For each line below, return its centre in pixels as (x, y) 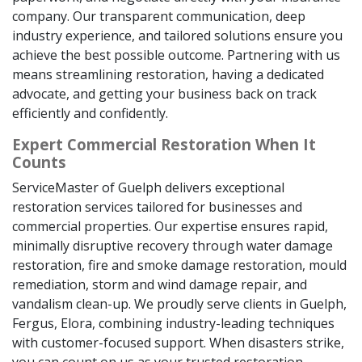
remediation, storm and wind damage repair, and (160, 284)
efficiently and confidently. (90, 113)
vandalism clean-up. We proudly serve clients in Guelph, (179, 303)
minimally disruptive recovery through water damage (173, 245)
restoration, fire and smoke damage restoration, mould (179, 265)
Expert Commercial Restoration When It (164, 144)
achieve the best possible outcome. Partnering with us (176, 55)
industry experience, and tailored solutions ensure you (177, 35)
